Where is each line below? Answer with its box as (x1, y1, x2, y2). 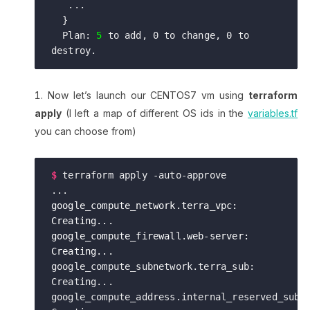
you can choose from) (34, 125, 136, 138)
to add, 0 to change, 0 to (102, 30, 249, 42)
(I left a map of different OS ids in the (61, 107, 248, 120)
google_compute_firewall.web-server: (51, 230, 249, 242)
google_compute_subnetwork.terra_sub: (51, 261, 255, 273)
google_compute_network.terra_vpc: (51, 200, 238, 212)
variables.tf (248, 107, 298, 120)
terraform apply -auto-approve (62, 170, 227, 181)
